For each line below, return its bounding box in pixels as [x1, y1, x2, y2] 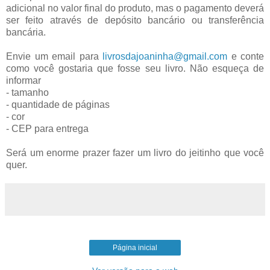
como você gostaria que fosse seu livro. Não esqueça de [6, 63, 264, 74]
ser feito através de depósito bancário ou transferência [6, 14, 264, 25]
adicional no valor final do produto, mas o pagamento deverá [6, 2, 264, 13]
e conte [227, 51, 264, 61]
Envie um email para [6, 51, 102, 61]
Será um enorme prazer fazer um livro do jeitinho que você [6, 147, 264, 158]
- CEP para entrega [6, 123, 89, 134]
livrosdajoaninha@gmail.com [102, 51, 227, 61]
